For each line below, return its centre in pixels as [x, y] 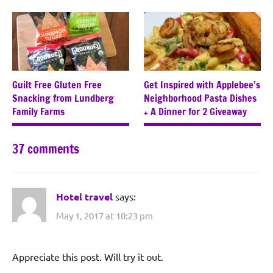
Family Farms [38, 111]
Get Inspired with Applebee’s [202, 84]
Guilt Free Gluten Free [57, 84]
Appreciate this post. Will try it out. [88, 257]
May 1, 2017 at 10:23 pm [105, 216]
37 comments [46, 149]
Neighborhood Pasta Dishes [200, 98]
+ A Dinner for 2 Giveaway [195, 111]
